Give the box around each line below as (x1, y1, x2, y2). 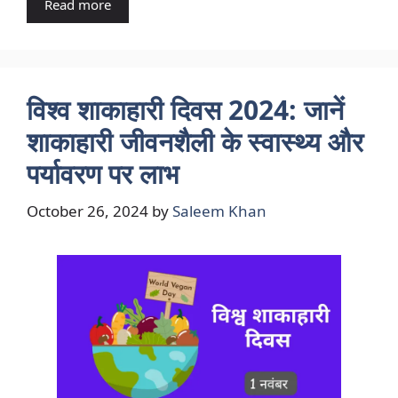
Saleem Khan (172, 200, 267, 221)
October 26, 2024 (27, 200, 148, 221)
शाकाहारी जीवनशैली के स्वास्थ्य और (27, 123, 363, 161)
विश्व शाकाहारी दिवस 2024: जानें (27, 92, 344, 129)
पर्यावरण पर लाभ (27, 155, 179, 193)
